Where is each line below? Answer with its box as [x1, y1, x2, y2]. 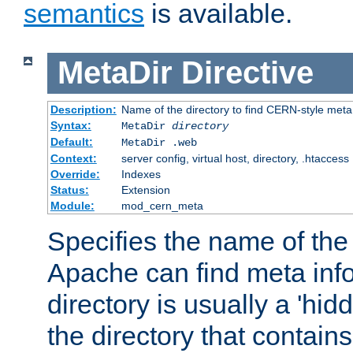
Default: [50, 135, 93, 148]
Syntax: [50, 118, 91, 132]
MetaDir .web [121, 136, 197, 149]
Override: [50, 167, 100, 180]
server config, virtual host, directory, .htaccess [121, 151, 349, 165]
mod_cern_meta [121, 199, 203, 212]
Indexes [121, 167, 161, 180]
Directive [180, 55, 314, 91]
